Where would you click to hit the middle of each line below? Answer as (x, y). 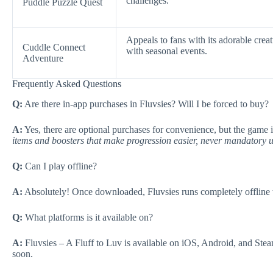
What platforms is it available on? (88, 217)
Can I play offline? (60, 166)
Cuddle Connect (54, 47)
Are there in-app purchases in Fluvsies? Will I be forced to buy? (146, 104)
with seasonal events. (167, 51)
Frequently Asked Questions (67, 83)
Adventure (43, 58)
